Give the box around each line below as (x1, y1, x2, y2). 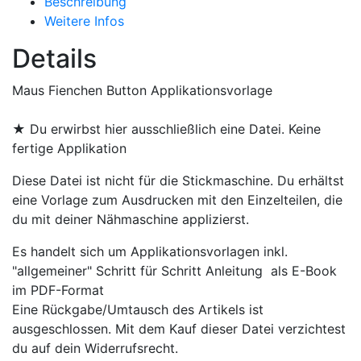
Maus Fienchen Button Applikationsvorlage (12, 81, 272, 98)
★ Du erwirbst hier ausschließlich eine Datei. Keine (12, 120, 321, 137)
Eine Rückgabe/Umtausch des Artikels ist (12, 301, 263, 317)
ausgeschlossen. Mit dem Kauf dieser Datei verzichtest (12, 320, 346, 337)
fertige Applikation (12, 139, 127, 156)
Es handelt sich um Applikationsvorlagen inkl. (12, 243, 288, 259)
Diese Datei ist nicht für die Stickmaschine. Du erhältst (12, 172, 344, 189)
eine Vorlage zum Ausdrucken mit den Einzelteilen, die (12, 191, 342, 208)
